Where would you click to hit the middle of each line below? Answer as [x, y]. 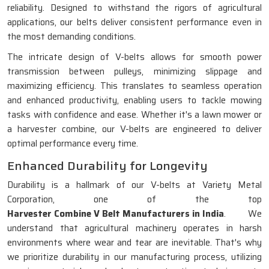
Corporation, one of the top [134, 199]
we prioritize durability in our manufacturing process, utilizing [134, 257]
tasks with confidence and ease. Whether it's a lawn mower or [134, 115]
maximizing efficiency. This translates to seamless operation [134, 86]
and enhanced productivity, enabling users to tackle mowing [134, 100]
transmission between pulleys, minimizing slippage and [134, 71]
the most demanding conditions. [71, 37]
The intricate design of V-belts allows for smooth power [134, 57]
